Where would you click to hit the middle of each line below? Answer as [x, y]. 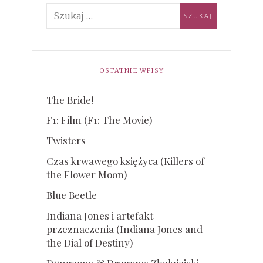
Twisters [66, 141]
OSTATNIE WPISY [131, 70]
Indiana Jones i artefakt [100, 216]
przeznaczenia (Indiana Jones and [125, 229]
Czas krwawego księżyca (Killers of [126, 161]
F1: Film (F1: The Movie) [100, 120]
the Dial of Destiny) [90, 243]
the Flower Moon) [87, 175]
